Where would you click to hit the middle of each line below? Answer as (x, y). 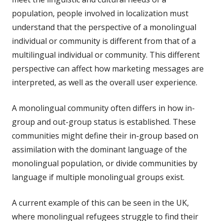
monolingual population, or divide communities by (105, 163)
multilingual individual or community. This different (106, 55)
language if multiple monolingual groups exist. (98, 177)
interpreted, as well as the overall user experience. (105, 82)
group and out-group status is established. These (104, 122)
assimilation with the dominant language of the (99, 149)
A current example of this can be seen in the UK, (100, 203)
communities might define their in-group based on (105, 135)
